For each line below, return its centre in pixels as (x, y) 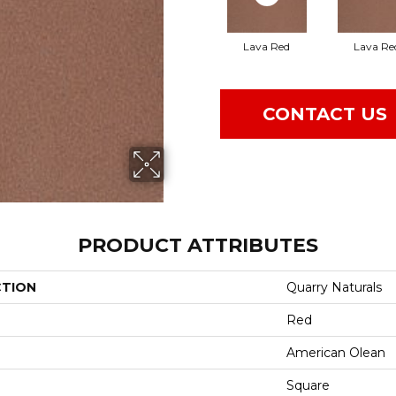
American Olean (336, 352)
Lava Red (267, 47)
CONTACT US (325, 114)
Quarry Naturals (334, 287)
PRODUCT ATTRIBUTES (198, 245)
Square (308, 385)
